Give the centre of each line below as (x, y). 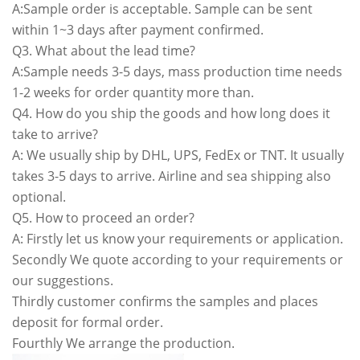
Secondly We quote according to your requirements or (178, 259)
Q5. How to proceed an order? (103, 217)
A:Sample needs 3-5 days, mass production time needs (177, 71)
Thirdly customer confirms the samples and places (165, 301)
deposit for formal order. (88, 322)
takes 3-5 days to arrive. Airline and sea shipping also (172, 176)
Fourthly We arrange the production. (123, 343)
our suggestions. (63, 280)
